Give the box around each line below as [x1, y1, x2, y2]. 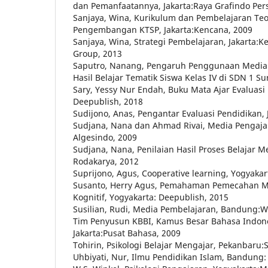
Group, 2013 [73, 48, 122, 60]
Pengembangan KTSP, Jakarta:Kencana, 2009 [73, 24, 252, 36]
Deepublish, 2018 [73, 96, 143, 108]
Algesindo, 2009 [73, 132, 137, 144]
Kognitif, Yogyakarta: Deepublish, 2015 [73, 191, 229, 203]
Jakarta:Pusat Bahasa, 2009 [73, 227, 181, 239]
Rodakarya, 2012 [73, 156, 139, 167]
